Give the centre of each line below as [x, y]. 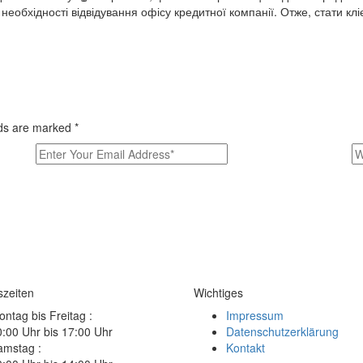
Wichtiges [218, 293]
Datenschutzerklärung [282, 332]
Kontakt [246, 348]
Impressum [255, 316]
